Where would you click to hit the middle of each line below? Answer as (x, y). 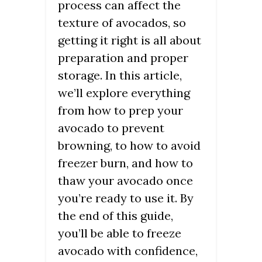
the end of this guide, (116, 216)
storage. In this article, (120, 75)
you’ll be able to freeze (120, 233)
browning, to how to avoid (129, 146)
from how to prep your (120, 111)
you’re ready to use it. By (126, 198)
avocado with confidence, (128, 251)
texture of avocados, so (122, 23)
